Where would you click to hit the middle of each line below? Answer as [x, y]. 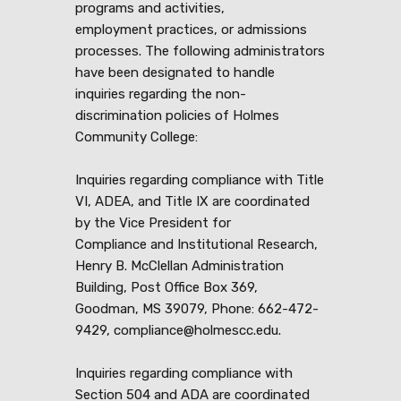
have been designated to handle [175, 73]
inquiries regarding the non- [161, 94]
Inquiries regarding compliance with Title [200, 180]
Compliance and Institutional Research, [196, 245]
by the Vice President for [153, 223]
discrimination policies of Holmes [177, 116]
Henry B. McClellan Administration [179, 266]
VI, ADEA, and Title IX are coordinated [192, 202]
